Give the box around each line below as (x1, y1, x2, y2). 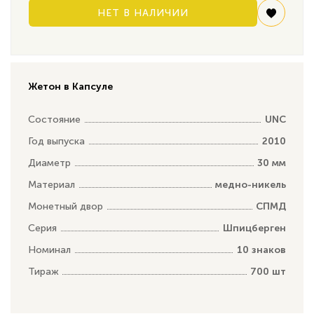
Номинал (28, 243, 71, 256)
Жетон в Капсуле (28, 80, 113, 93)
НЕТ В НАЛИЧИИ (97, 6, 189, 19)
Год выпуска (28, 135, 85, 147)
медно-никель (215, 178, 286, 191)
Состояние (28, 113, 81, 125)
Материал (28, 178, 75, 191)
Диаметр (28, 156, 71, 169)
